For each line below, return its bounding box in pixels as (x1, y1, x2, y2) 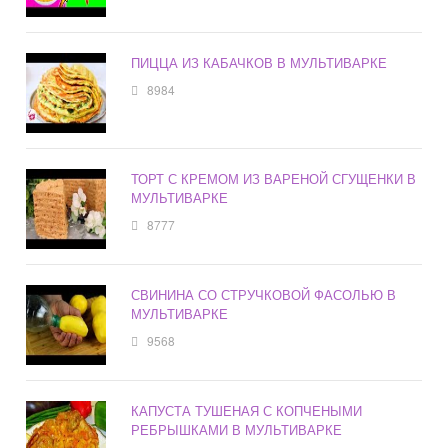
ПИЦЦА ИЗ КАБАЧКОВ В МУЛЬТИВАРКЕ (131, 53, 388, 73)
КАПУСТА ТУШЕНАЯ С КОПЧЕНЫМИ (131, 401, 363, 421)
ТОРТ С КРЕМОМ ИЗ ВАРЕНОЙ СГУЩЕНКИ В (131, 169, 417, 189)
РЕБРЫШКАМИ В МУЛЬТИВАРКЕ (131, 420, 343, 440)
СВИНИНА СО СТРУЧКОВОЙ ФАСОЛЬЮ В (131, 285, 397, 305)
